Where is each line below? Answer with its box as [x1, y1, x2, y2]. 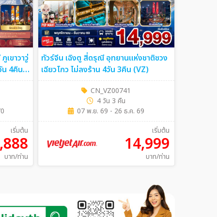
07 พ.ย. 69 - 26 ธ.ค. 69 [77, 106, 145, 117]
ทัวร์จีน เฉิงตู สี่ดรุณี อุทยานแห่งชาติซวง [41, 52, 168, 64]
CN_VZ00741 [91, 86, 131, 96]
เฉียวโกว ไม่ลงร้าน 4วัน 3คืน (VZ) [102, 64, 149, 76]
